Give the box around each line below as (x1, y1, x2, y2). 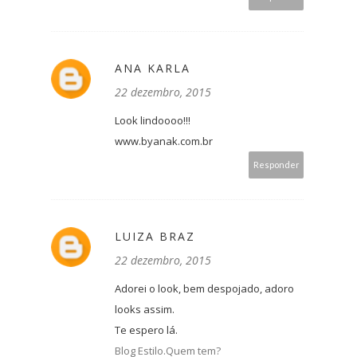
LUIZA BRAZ (115, 229, 195, 245)
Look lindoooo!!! (115, 113, 190, 128)
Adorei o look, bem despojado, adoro (115, 281, 294, 296)
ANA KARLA (115, 61, 190, 76)
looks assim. (115, 302, 175, 317)
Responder (253, 159, 300, 171)
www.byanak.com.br (115, 134, 213, 149)
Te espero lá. (115, 323, 178, 338)
